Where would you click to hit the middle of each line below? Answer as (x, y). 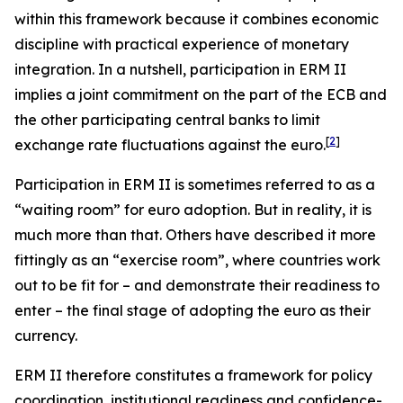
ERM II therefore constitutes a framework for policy (193, 375)
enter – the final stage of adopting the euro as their (193, 310)
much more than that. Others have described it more (195, 235)
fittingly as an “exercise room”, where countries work (197, 260)
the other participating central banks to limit (167, 120)
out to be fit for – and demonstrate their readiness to (197, 285)
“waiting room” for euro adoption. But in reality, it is (193, 210)
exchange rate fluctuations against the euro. (170, 145)
